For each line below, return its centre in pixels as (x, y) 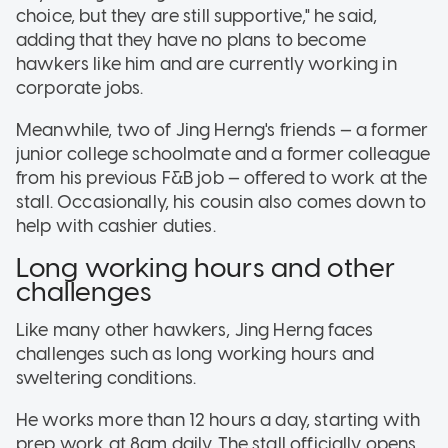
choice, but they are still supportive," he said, (197, 16)
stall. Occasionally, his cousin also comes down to (221, 202)
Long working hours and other (205, 268)
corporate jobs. (84, 88)
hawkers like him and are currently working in (206, 64)
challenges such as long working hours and (195, 353)
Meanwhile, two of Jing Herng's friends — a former (222, 130)
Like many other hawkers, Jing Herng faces (195, 329)
